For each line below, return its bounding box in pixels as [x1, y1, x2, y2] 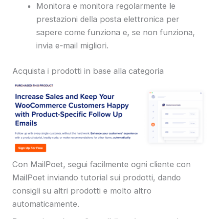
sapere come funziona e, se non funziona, [36, 27, 196, 38]
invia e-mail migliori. [36, 41, 109, 51]
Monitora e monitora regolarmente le [36, 1, 176, 11]
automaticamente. [12, 198, 79, 209]
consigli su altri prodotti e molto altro [12, 185, 152, 196]
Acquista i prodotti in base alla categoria [12, 66, 164, 76]
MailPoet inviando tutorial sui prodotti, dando [12, 172, 181, 182]
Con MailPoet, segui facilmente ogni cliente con [12, 159, 191, 169]
